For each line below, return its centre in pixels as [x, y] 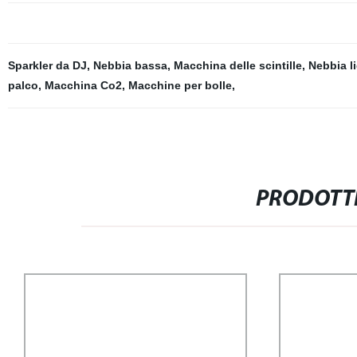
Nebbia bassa [130, 65]
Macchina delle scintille [237, 65]
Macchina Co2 [83, 85]
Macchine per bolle [180, 85]
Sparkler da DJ [47, 65]
